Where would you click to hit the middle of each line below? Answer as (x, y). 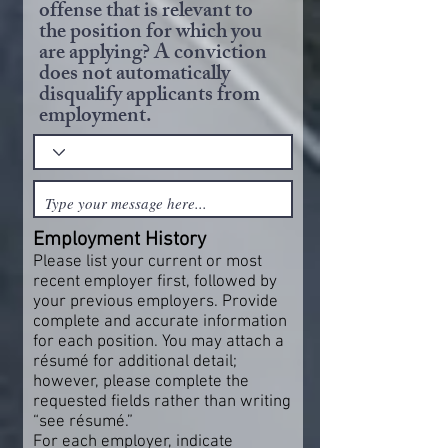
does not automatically (134, 75)
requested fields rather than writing (162, 402)
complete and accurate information (160, 322)
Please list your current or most (147, 262)
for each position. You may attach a (158, 342)
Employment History (119, 240)
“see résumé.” (83, 422)
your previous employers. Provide (155, 302)
